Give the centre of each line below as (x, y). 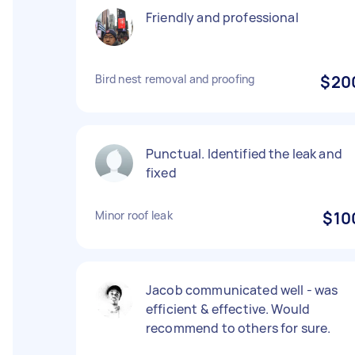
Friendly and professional (222, 17)
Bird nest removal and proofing (175, 79)
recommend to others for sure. (239, 328)
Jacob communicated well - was (242, 290)
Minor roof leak (134, 215)
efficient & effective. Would (228, 309)
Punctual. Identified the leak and (244, 154)
